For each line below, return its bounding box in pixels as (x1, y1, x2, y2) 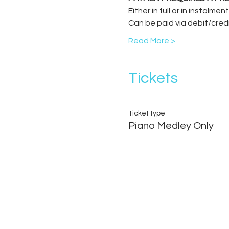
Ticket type (128, 110, 165, 117)
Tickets (128, 70, 178, 86)
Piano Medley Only (128, 121, 214, 131)
